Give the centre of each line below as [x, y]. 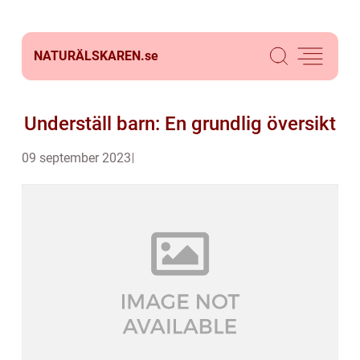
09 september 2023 [76, 158]
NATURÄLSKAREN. [89, 56]
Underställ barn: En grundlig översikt [180, 124]
